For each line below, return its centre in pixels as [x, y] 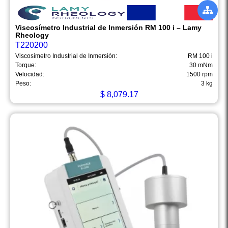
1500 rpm [199, 75]
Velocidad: [30, 75]
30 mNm [201, 65]
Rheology [32, 35]
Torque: [26, 65]
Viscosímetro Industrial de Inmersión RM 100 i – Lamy [108, 28]
